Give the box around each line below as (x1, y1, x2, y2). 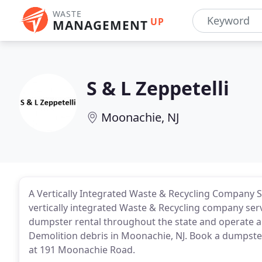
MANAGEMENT (53, 17, 148, 33)
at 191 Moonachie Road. (29, 243, 135, 256)
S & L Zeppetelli (87, 75, 229, 101)
